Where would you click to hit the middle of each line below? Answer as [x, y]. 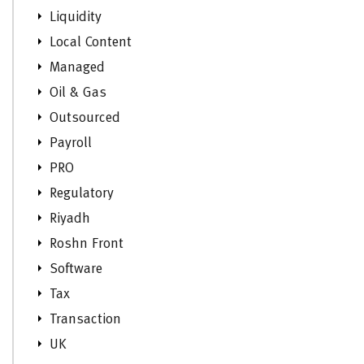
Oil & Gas [78, 93]
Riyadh [70, 219]
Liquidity [76, 17]
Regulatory [82, 193]
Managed [77, 67]
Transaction [85, 319]
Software [76, 269]
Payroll [71, 143]
